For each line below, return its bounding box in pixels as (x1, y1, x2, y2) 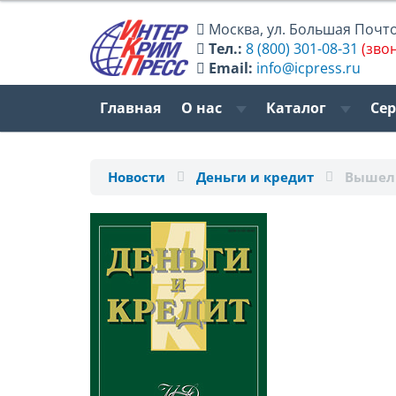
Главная (100, 98, 162, 118)
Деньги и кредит (196, 168, 314, 187)
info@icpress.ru (256, 57, 362, 78)
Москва (209, 19, 261, 39)
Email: (209, 57, 254, 78)
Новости (108, 168, 165, 187)
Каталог (265, 98, 330, 118)
